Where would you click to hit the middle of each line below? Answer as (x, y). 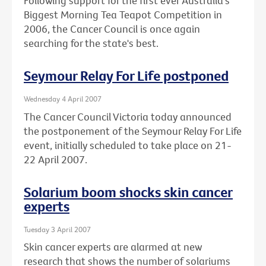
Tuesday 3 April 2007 (57, 229)
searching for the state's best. (91, 43)
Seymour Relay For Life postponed (126, 76)
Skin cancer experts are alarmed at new (113, 247)
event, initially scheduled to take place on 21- (128, 145)
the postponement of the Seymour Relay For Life (133, 131)
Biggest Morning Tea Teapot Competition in (123, 15)
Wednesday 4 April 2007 (63, 99)
